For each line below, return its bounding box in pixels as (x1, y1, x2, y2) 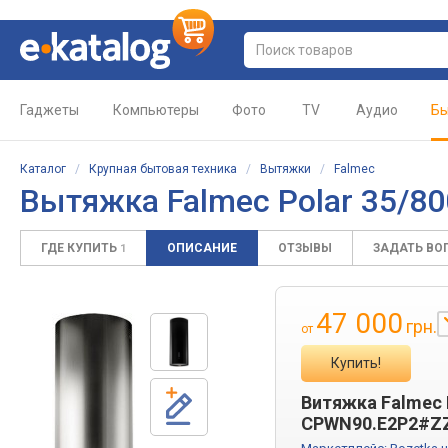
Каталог (20, 162, 66, 176)
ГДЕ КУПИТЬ (41, 241, 120, 255)
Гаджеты (20, 102, 79, 118)
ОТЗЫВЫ (278, 241, 332, 255)
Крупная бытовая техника (89, 162, 237, 176)
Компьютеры (113, 102, 199, 118)
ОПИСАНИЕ (167, 241, 237, 255)
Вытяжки (260, 162, 311, 176)
